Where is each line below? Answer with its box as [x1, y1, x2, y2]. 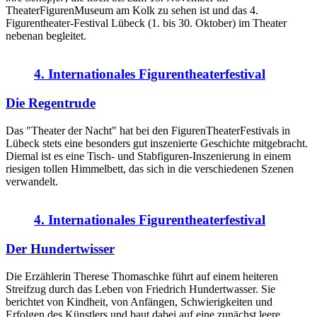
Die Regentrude [6, 96, 96, 111]
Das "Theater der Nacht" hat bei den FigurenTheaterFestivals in [6, 124, 290, 137]
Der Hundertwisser [6, 241, 115, 257]
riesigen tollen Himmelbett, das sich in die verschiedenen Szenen [6, 162, 294, 175]
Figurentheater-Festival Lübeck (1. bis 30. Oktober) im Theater [6, 16, 287, 29]
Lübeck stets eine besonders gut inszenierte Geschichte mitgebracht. [6, 137, 308, 149]
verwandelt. [6, 175, 58, 188]
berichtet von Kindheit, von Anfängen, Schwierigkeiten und [6, 295, 272, 308]
